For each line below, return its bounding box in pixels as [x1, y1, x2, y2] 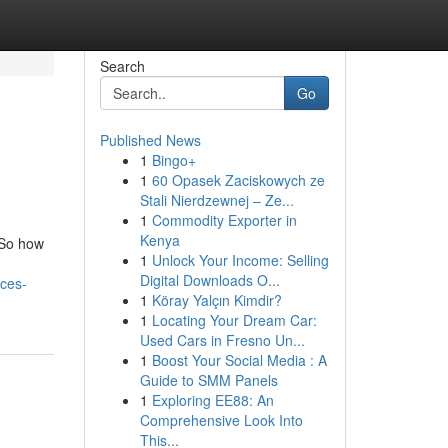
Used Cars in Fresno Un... [139, 330, 305, 350]
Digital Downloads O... [139, 270, 280, 290]
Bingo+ [151, 150, 196, 170]
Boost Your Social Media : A [151, 350, 327, 370]
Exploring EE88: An [151, 390, 274, 410]
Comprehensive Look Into [139, 410, 303, 430]
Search [99, 56, 145, 76]
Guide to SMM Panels [139, 370, 278, 390]
